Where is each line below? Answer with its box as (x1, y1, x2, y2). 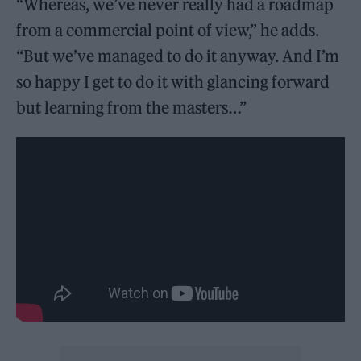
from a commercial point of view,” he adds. (16, 19, 320, 40)
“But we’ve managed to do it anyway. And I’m (16, 45, 340, 66)
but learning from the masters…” (16, 97, 247, 118)
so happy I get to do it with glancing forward (16, 71, 330, 92)
